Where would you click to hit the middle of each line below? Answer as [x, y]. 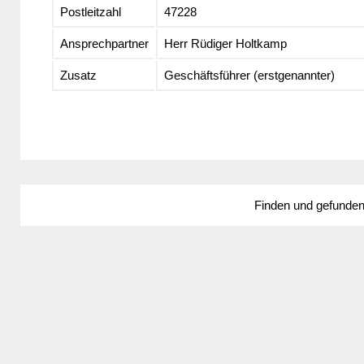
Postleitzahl [90, 12]
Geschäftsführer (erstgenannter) [249, 76]
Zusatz [78, 76]
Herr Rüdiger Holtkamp [225, 44]
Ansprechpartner [104, 44]
